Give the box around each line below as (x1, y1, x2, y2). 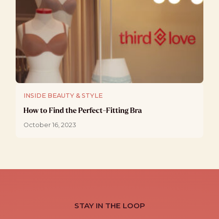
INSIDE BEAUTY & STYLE (23, 92, 103, 99)
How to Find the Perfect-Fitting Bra (23, 106, 142, 115)
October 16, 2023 (23, 121, 76, 129)
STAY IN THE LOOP (74, 201, 145, 210)
